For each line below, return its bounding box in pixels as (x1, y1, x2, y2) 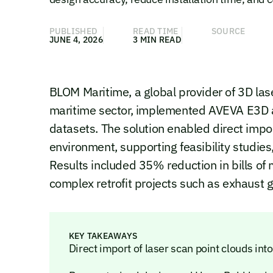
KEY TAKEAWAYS (68, 230, 138, 241)
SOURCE (211, 25, 246, 37)
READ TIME (133, 25, 179, 37)
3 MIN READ (133, 34, 182, 45)
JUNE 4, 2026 (49, 34, 104, 45)
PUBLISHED (49, 25, 98, 37)
